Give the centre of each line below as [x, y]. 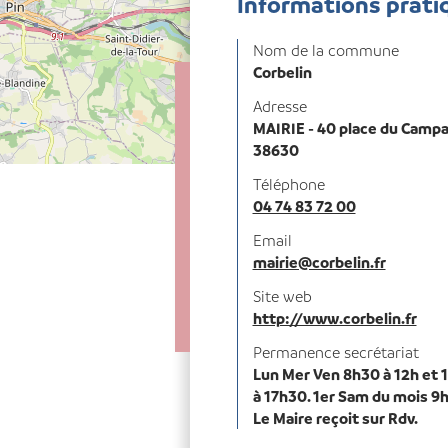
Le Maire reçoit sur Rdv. [335, 418]
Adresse [279, 106]
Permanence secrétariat [335, 352]
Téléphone [288, 184]
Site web [282, 296]
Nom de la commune [325, 50]
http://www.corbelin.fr [334, 318]
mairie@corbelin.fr [319, 262]
